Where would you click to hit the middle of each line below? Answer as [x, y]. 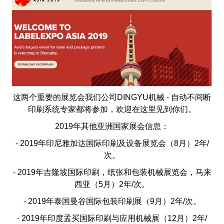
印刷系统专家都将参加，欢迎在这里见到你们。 [112, 109]
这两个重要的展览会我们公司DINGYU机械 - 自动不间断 [112, 97]
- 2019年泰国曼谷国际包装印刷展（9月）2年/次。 [112, 201]
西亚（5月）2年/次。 [112, 184]
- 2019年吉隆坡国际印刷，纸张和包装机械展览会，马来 [112, 172]
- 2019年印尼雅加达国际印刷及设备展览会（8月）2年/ [112, 143]
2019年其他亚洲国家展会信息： [112, 126]
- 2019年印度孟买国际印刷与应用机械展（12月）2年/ [112, 218]
